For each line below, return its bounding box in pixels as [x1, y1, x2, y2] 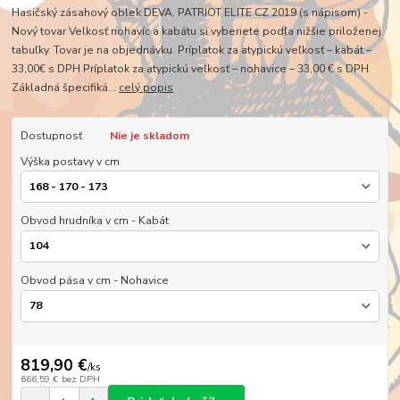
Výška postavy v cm [20, 154, 120, 169]
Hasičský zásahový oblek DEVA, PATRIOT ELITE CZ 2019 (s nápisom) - [12, 5, 369, 21]
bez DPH [61, 372, 100, 387]
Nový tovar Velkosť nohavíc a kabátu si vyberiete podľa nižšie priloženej [12, 24, 382, 39]
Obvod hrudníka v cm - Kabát [20, 213, 169, 229]
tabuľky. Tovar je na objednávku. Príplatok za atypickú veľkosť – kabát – [12, 43, 372, 58]
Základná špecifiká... [12, 80, 120, 96]
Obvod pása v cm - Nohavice [20, 273, 169, 288]
